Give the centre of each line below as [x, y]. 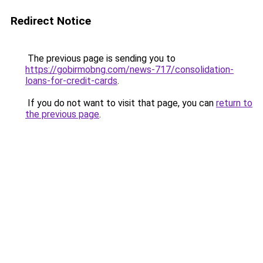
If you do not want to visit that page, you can [121, 103]
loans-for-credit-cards [71, 81]
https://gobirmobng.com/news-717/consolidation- [129, 70]
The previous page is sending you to [100, 58]
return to [234, 103]
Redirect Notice [51, 21]
